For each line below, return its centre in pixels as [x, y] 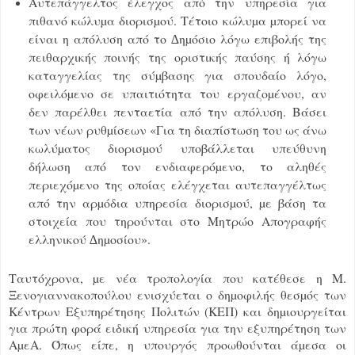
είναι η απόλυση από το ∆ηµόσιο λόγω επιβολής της [177, 38]
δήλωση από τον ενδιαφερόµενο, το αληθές [177, 166]
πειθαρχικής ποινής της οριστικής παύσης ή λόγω [177, 56]
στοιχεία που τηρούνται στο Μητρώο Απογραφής [177, 220]
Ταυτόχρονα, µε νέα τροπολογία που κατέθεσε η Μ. [177, 278]
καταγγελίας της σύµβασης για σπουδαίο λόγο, [177, 74]
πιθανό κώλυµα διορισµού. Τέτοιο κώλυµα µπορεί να [177, 20]
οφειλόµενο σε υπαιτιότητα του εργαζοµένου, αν [177, 93]
